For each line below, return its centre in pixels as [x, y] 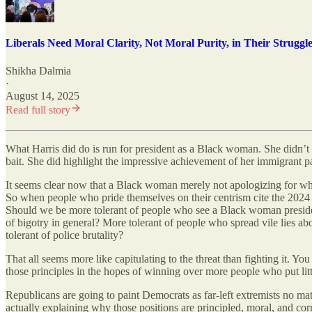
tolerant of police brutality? [64, 235]
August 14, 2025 [42, 95]
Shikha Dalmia [38, 70]
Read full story [38, 109]
